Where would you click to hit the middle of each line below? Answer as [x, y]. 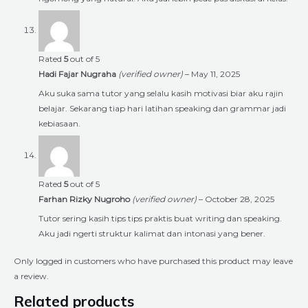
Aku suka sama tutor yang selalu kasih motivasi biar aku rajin [161, 93]
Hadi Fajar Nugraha [78, 74]
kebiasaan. [59, 123]
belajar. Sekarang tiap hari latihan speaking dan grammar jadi [162, 108]
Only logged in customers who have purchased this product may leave [153, 261]
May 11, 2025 [216, 74]
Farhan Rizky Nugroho [85, 199]
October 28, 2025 [240, 199]
